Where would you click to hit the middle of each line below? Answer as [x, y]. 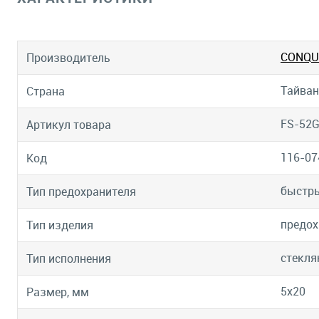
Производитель [68, 58]
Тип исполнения [69, 259]
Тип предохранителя [81, 192]
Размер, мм [58, 292]
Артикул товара [69, 125]
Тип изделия [60, 225]
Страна [46, 91]
